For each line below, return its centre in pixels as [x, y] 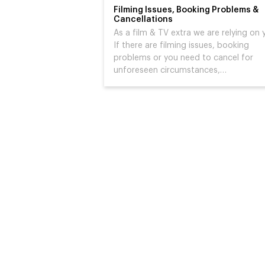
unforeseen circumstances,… [170, 70]
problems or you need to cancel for [183, 58]
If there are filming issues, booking [181, 46]
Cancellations [143, 20]
